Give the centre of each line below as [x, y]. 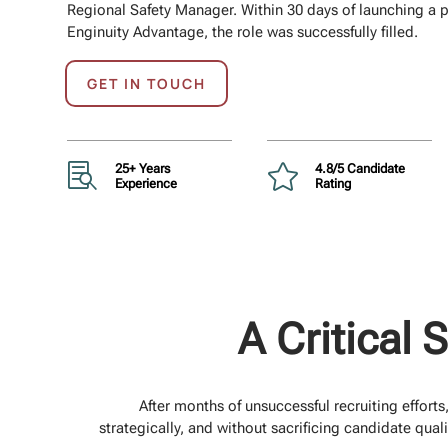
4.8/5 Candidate [359, 168]
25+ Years [142, 168]
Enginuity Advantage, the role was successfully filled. [243, 31]
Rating [332, 183]
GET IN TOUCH [147, 84]
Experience [145, 183]
